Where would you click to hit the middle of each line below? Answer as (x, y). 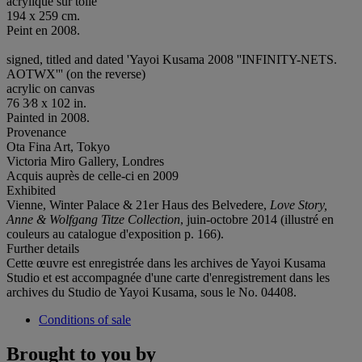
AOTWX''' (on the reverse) (76, 74)
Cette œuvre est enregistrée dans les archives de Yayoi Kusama (166, 263)
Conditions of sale (85, 319)
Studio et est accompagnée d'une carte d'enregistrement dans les (168, 277)
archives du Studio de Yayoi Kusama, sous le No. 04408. (152, 292)
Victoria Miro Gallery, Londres (85, 161)
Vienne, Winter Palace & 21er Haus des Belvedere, (138, 204)
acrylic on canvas (51, 88)
